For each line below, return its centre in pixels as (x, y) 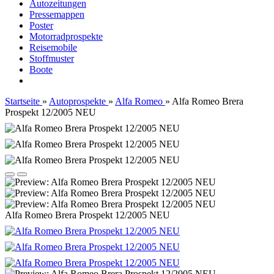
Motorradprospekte (66, 36)
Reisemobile (53, 47)
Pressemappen (57, 14)
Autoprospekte (77, 101)
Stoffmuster (52, 58)
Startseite (22, 101)
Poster (41, 25)
